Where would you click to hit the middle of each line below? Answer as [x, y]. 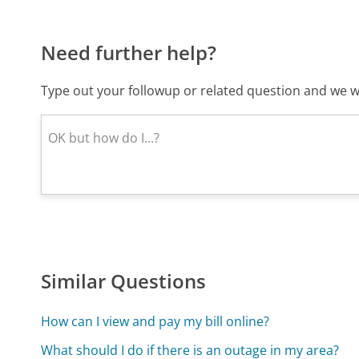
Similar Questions [124, 281]
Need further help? [129, 53]
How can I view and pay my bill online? [155, 322]
